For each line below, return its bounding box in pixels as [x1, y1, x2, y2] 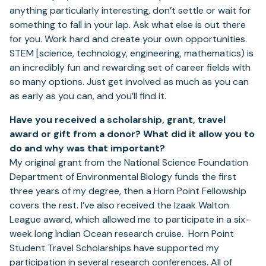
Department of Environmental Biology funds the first [9, 170, 236, 183]
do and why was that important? [9, 142, 167, 155]
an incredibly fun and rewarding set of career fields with [9, 61, 251, 74]
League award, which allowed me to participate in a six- [9, 213, 250, 226]
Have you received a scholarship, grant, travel [9, 113, 226, 126]
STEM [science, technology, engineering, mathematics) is [9, 47, 254, 60]
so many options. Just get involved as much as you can [9, 75, 249, 88]
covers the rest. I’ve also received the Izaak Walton [9, 199, 229, 212]
